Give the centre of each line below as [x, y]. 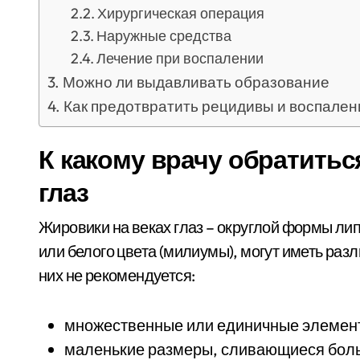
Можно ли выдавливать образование [196, 82]
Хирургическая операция [181, 13]
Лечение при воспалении [180, 58]
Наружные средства [164, 36]
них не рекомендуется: [117, 275]
